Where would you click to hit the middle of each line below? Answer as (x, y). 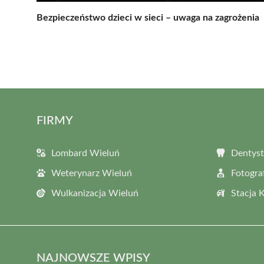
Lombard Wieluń (85, 153)
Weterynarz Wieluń (92, 173)
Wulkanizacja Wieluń (95, 193)
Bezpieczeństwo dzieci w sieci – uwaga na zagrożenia (148, 17)
